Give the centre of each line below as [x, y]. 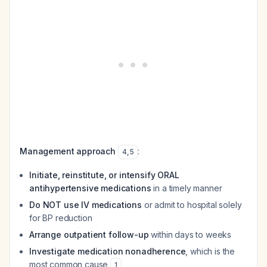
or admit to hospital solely [192, 205]
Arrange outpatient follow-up [89, 235]
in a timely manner [187, 188]
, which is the [210, 251]
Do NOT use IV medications [86, 205]
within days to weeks [190, 235]
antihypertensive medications [90, 188]
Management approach [68, 151]
